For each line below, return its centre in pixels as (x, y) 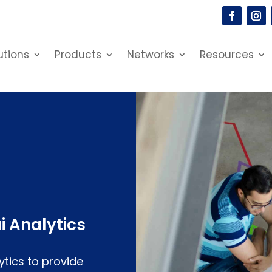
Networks (150, 55)
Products (78, 55)
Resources (226, 55)
